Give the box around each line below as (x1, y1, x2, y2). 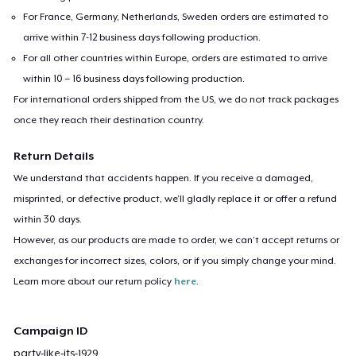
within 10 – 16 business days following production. (23, 72, 246, 84)
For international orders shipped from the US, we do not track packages (14, 93, 339, 105)
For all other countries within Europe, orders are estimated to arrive (23, 52, 328, 64)
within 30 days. (14, 213, 83, 225)
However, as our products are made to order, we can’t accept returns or (14, 234, 340, 246)
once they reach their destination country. (14, 114, 205, 126)
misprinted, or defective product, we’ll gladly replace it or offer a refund (14, 192, 338, 204)
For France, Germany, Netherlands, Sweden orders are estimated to (23, 10, 329, 22)
